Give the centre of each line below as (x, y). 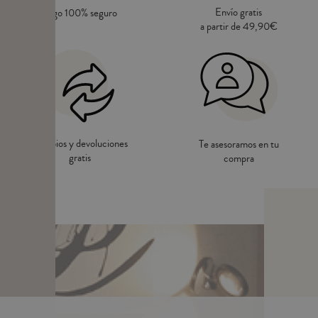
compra (238, 158)
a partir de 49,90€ (238, 26)
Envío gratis (238, 12)
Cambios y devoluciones (79, 143)
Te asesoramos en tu (238, 144)
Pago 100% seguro (79, 13)
